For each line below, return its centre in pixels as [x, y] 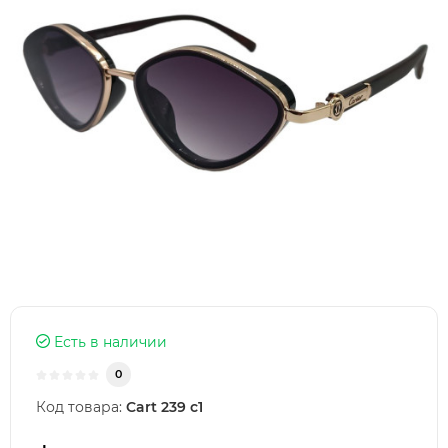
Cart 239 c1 [164, 407]
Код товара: [79, 407]
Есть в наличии [108, 342]
